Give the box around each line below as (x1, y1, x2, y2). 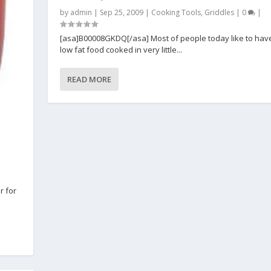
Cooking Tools (151, 7, 201, 18)
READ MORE (67, 74, 111, 85)
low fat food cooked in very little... (59, 44, 182, 56)
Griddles (204, 7, 234, 18)
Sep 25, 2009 (99, 7, 143, 18)
